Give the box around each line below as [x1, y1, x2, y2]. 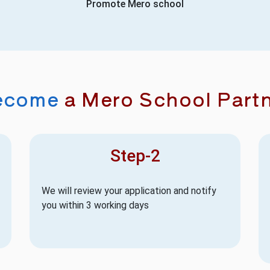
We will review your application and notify [42, 184, 216, 196]
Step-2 [110, 145, 160, 166]
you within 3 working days [42, 199, 149, 211]
